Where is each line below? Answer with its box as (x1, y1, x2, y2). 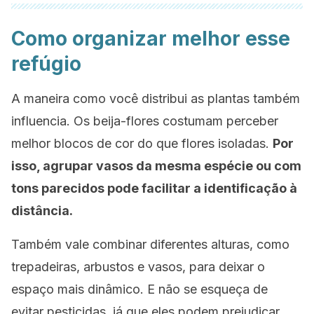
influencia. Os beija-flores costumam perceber (11, 114, 278, 128)
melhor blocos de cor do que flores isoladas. (11, 136, 273, 151)
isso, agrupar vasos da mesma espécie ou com (11, 158, 301, 173)
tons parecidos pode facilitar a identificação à (11, 181, 297, 196)
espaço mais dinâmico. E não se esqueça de (11, 282, 268, 296)
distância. (11, 203, 73, 218)
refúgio (11, 52, 81, 76)
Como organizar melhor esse (11, 27, 290, 50)
